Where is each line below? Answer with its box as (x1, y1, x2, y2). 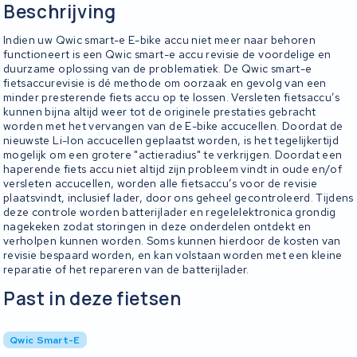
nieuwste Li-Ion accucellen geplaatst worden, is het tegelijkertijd (3, 133, 339, 148)
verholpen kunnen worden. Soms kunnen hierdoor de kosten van (3, 233, 341, 249)
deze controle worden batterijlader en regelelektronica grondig (3, 205, 336, 220)
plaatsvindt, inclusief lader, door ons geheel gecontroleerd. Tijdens (3, 190, 354, 206)
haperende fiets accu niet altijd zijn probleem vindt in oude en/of (3, 162, 343, 177)
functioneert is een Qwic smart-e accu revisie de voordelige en (3, 47, 331, 62)
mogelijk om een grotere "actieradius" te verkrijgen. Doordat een (3, 147, 343, 163)
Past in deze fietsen (3, 286, 182, 312)
